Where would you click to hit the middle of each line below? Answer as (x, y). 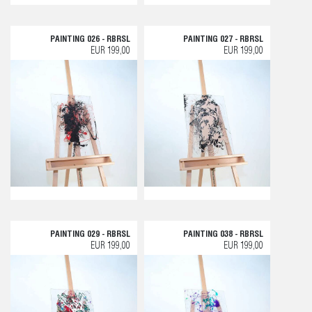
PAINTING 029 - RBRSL (90, 234)
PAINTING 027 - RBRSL (223, 40)
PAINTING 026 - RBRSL (90, 40)
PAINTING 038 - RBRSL (223, 234)
